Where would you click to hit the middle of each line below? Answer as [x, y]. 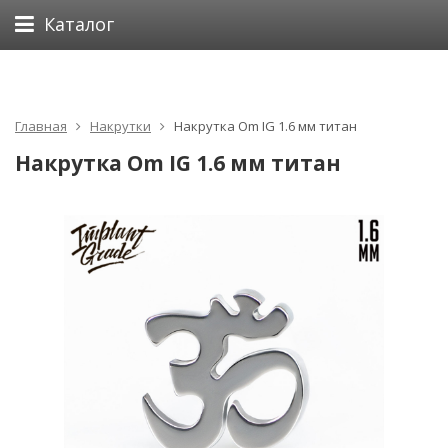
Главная [41, 126]
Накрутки [120, 126]
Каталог [79, 24]
